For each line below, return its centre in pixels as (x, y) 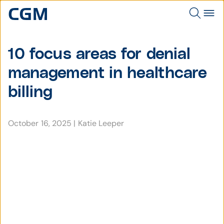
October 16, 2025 (41, 123)
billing (30, 92)
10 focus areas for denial (99, 54)
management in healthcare (107, 73)
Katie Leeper (101, 123)
